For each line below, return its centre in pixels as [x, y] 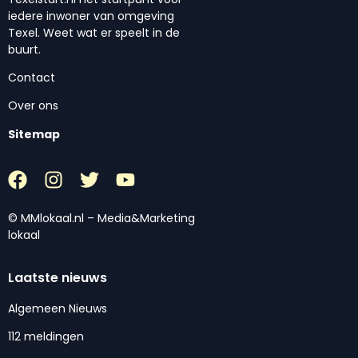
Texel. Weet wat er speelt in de [94, 32]
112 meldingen [46, 336]
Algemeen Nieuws [58, 308]
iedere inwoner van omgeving [91, 16]
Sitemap [34, 134]
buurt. [24, 49]
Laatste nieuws [58, 277]
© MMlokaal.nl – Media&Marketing [101, 219]
